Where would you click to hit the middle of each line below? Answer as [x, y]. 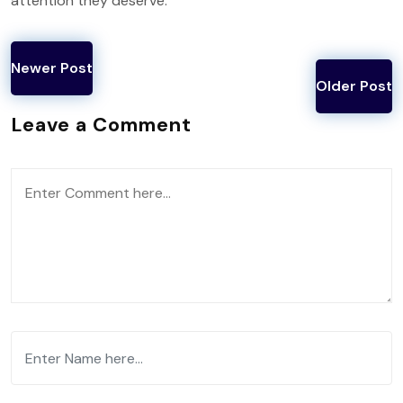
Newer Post [52, 68]
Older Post [354, 86]
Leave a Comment [101, 125]
